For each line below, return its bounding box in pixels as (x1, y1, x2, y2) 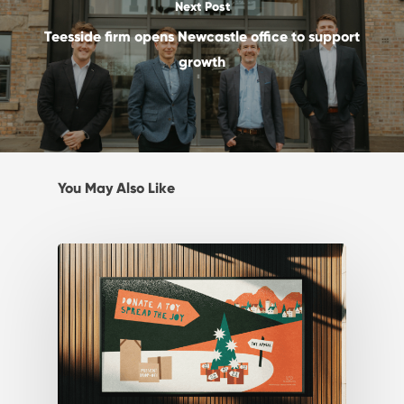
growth (179, 52, 225, 70)
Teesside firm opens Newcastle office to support (44, 27, 360, 45)
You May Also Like (58, 179, 175, 197)
